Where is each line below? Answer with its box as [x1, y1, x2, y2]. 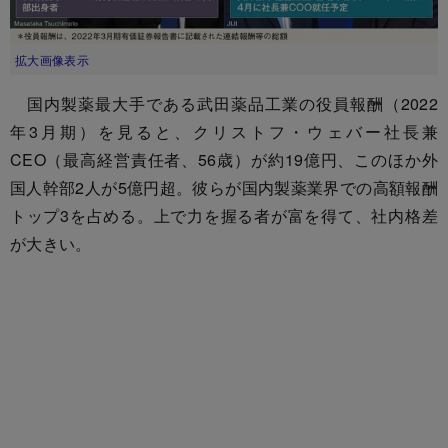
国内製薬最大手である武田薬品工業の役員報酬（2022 [10, 91, 438, 115]
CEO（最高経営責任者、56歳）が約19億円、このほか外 [10, 147, 438, 171]
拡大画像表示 [15, 50, 89, 68]
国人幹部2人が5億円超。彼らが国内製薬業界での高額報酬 [10, 175, 438, 199]
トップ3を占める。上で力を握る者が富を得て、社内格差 [10, 203, 438, 227]
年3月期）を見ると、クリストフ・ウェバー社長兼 [10, 119, 438, 143]
